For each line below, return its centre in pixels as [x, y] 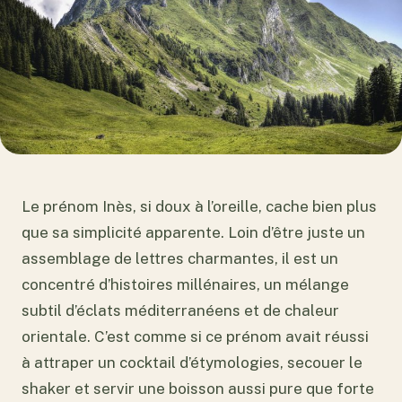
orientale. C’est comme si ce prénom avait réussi [195, 336]
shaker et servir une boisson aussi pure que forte [198, 388]
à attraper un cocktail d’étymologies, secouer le [192, 362]
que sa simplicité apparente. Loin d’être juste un [193, 232]
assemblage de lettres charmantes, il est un [180, 258]
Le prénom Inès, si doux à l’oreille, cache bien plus [199, 206]
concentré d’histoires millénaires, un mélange [185, 284]
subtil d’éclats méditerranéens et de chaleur [180, 310]
